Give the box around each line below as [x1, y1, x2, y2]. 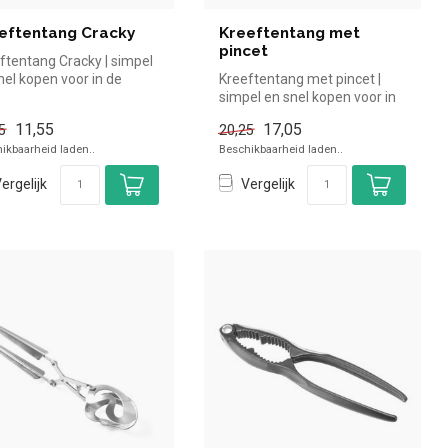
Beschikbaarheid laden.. [218, 141, 343, 156]
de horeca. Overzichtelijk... [218, 107, 382, 124]
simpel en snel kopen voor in [218, 89, 396, 106]
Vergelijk [240, 176, 295, 193]
